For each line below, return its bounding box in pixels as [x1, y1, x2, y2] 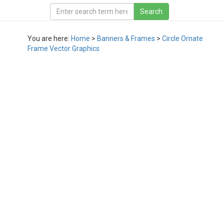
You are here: [27, 34, 71, 42]
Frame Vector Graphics [27, 44, 99, 52]
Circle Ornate [162, 34, 203, 42]
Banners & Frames [97, 34, 155, 42]
